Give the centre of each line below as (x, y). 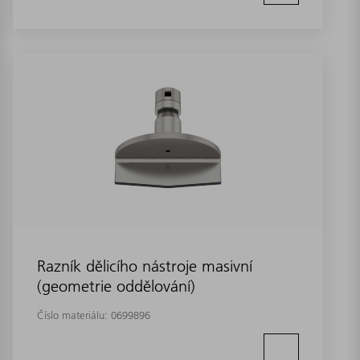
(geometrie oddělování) (116, 286)
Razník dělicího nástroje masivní (145, 266)
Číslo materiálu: (74, 315)
